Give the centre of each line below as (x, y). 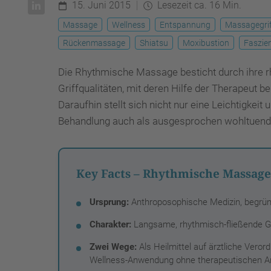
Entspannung (185, 24)
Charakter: (110, 224)
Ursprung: (109, 202)
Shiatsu (154, 43)
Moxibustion (206, 43)
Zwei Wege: (113, 247)
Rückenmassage (94, 43)
